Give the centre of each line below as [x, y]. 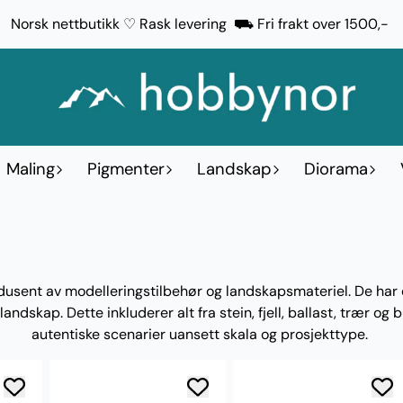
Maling [31, 169]
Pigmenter [126, 169]
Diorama [336, 169]
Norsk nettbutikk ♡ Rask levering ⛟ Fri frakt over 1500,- [201, 23]
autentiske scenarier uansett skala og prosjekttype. [201, 334]
